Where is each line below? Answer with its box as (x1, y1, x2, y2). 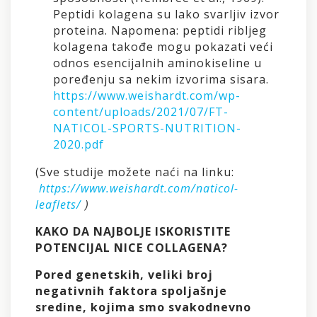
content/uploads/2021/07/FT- (53, 103, 229, 120)
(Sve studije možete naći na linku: (35, 163, 234, 180)
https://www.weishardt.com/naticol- (39, 180, 238, 196)
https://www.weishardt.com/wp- (53, 87, 241, 103)
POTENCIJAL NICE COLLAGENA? (35, 239, 228, 255)
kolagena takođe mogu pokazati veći (53, 38, 273, 54)
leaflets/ (35, 196, 81, 212)
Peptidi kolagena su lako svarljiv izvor (53, 6, 279, 22)
